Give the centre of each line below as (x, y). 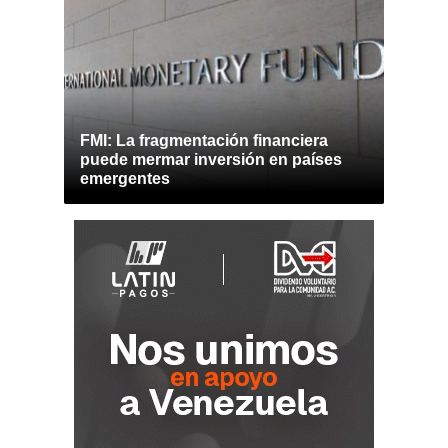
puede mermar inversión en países (211, 159)
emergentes (125, 178)
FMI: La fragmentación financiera (204, 140)
